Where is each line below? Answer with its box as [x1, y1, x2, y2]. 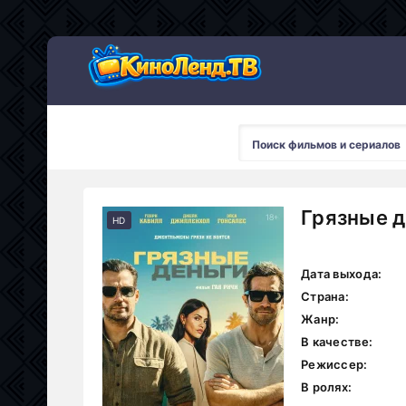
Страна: [301, 289, 349, 304]
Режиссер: [301, 357, 368, 372]
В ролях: [301, 380, 353, 394]
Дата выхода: [301, 266, 382, 281]
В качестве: [301, 334, 373, 349]
